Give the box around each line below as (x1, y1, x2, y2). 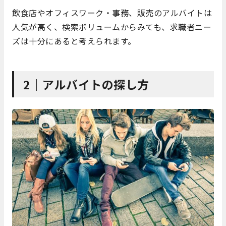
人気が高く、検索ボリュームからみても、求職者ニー (12, 21, 211, 33)
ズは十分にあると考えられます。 (12, 35, 136, 47)
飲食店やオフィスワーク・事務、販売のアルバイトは (12, 7, 212, 19)
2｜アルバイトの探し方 (23, 76, 149, 93)
